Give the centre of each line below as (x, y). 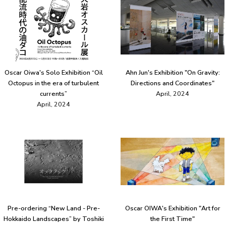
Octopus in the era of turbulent (53, 83)
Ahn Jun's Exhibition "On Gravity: (173, 73)
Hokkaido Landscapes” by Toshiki (53, 219)
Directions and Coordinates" (173, 83)
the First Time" (173, 219)
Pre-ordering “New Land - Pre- (53, 208)
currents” (53, 94)
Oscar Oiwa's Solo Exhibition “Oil (53, 73)
